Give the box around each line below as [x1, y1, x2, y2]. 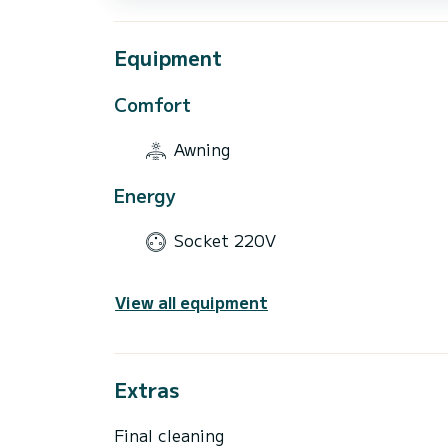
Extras [114, 374, 179, 404]
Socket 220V [174, 228, 276, 253]
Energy [114, 181, 176, 208]
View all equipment [115, 289, 268, 314]
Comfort [114, 90, 191, 117]
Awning [174, 137, 230, 162]
